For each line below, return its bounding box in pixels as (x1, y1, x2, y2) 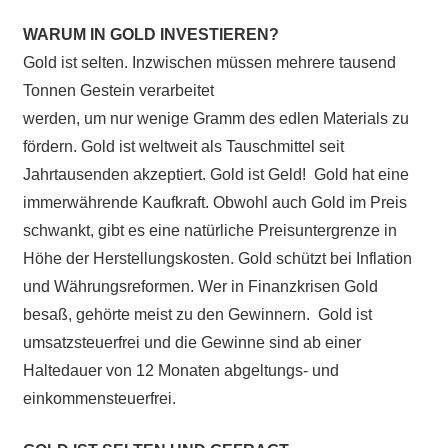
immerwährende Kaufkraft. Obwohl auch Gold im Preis (22, 193, 407, 211)
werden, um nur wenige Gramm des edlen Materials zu (22, 109, 409, 127)
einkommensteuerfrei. (22, 389, 176, 407)
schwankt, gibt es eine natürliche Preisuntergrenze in (22, 221, 397, 239)
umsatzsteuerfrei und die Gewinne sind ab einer (22, 333, 361, 351)
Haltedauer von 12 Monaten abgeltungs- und (22, 361, 339, 379)
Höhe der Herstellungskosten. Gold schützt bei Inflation (22, 249, 412, 267)
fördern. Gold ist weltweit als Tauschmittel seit (22, 137, 344, 155)
